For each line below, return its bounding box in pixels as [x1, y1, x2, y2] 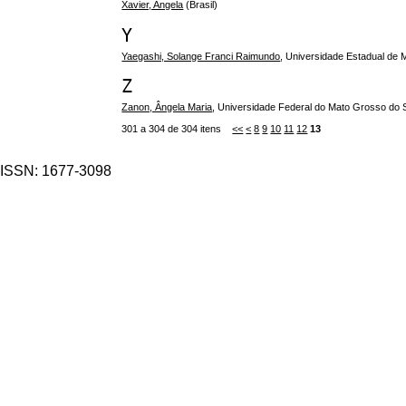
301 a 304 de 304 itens [121, 122, 233, 134]
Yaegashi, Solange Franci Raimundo [121, 50, 281, 62]
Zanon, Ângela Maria [121, 101, 213, 112]
